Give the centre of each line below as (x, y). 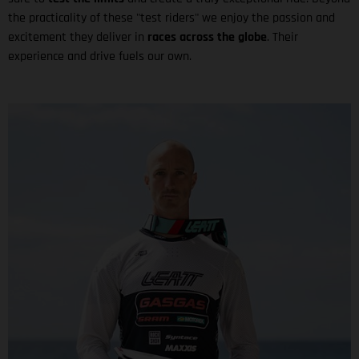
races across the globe (207, 37)
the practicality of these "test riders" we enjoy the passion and (171, 18)
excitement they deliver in (78, 37)
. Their (282, 37)
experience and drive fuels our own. (100, 56)
